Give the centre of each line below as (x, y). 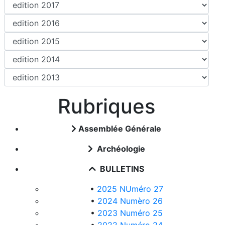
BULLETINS (121, 169)
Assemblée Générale (120, 129)
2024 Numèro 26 (130, 201)
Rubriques (106, 106)
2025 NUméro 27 (130, 189)
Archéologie (120, 149)
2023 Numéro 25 (130, 213)
